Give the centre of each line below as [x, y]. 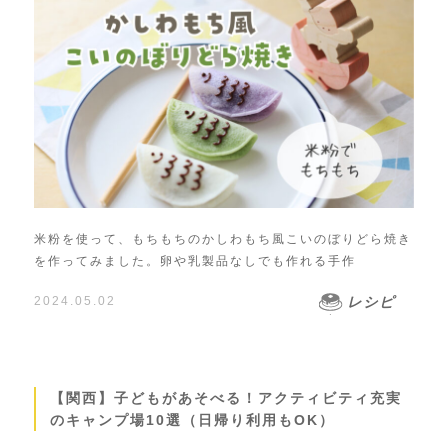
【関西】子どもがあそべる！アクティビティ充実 [225, 397]
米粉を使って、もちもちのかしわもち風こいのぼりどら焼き [222, 238]
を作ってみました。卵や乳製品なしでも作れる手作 [194, 260]
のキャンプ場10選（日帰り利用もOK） [192, 419]
